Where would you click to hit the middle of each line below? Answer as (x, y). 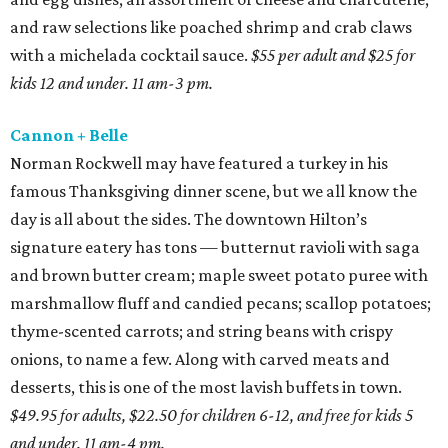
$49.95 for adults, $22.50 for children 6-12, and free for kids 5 (211, 415)
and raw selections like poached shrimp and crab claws (211, 27)
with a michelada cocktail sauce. (129, 55)
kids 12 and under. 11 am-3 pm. (111, 83)
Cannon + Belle (69, 135)
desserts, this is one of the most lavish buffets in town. (206, 387)
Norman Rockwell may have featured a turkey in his (199, 163)
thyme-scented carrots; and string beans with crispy (201, 331)
